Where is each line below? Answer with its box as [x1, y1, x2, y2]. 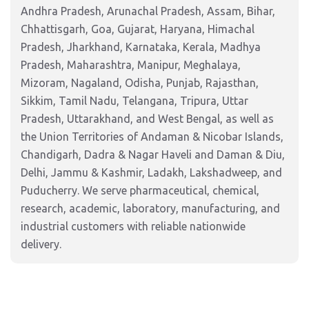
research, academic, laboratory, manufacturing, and [21, 202, 280, 215]
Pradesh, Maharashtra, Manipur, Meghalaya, [21, 59, 241, 71]
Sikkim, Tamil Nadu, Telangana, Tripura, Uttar [21, 94, 248, 107]
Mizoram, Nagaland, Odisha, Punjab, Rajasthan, [21, 77, 259, 89]
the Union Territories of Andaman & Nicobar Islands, [21, 130, 283, 143]
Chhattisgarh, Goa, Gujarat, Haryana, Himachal [21, 23, 255, 35]
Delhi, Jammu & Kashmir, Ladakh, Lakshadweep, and [21, 166, 282, 179]
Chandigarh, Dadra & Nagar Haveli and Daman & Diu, [21, 148, 285, 161]
